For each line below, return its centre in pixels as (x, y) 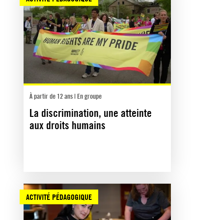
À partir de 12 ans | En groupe (66, 96)
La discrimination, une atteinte (91, 113)
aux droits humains (68, 125)
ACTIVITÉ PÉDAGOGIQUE (59, 197)
